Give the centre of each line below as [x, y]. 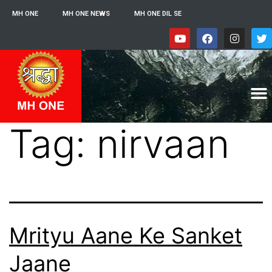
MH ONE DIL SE [158, 14]
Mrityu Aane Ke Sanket [126, 235]
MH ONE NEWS [86, 14]
